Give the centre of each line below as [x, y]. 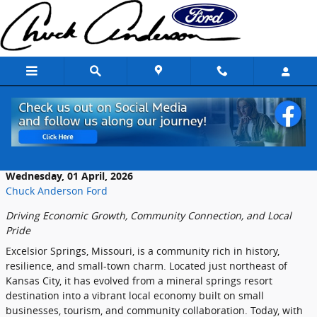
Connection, [217, 215]
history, [263, 251]
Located [189, 266]
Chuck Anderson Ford [57, 191]
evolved [113, 281]
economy [176, 295]
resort [258, 281]
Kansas [24, 281]
